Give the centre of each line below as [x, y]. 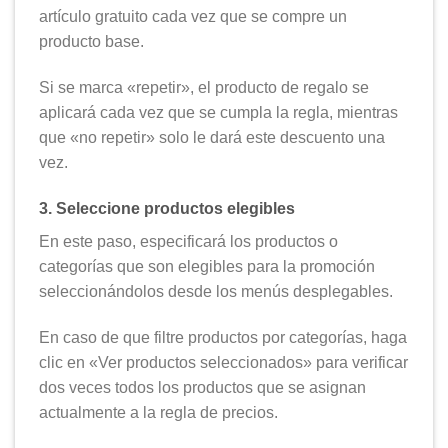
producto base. [91, 42]
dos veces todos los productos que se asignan [202, 387]
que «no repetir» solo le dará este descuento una [212, 137]
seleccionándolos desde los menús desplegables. [216, 291]
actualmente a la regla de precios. [158, 412]
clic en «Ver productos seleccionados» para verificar [223, 362]
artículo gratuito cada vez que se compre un [193, 17]
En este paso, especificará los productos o [188, 241]
